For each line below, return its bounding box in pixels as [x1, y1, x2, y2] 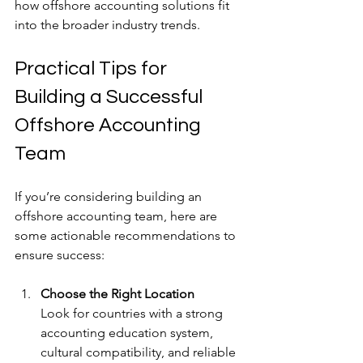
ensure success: [15, 246, 105, 263]
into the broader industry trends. [15, 16, 200, 32]
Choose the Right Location [41, 285, 194, 301]
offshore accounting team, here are [15, 207, 220, 224]
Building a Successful [15, 86, 207, 107]
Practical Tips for [15, 58, 171, 79]
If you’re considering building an [15, 188, 205, 204]
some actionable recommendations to [15, 227, 239, 243]
